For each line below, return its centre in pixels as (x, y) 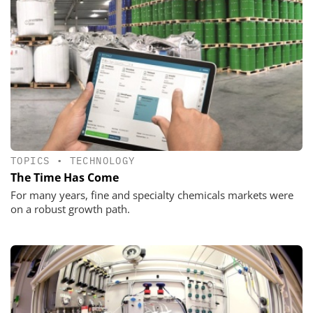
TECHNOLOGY (102, 161)
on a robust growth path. (70, 209)
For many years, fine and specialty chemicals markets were (152, 195)
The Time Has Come (65, 178)
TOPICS (30, 161)
